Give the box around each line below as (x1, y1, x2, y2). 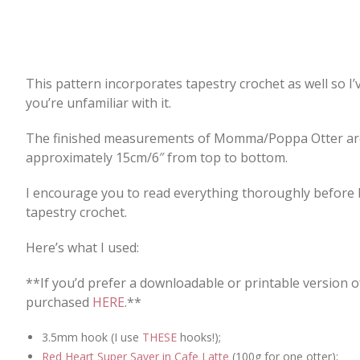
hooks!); (177, 329, 221, 345)
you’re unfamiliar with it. (26, 93, 171, 112)
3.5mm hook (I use (42, 329, 142, 345)
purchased (26, 292, 92, 311)
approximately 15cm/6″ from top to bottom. (26, 148, 288, 166)
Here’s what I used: (26, 238, 139, 256)
